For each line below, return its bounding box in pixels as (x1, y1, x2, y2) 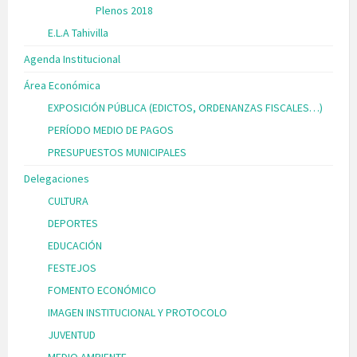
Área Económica (24, 78, 100, 93)
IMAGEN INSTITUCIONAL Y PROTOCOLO (48, 305, 227, 320)
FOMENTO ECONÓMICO (48, 283, 156, 298)
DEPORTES (48, 216, 98, 231)
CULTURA (48, 194, 88, 209)
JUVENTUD (48, 328, 96, 343)
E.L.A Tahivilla (48, 25, 108, 41)
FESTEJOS (48, 261, 96, 276)
